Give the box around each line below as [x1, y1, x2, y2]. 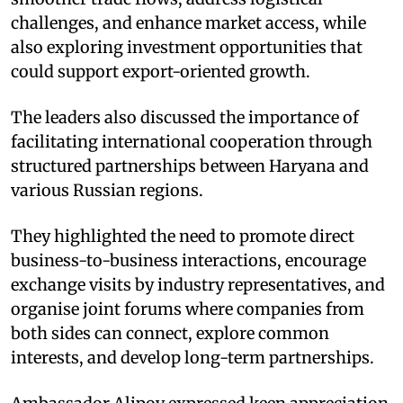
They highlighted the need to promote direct [11, 225, 354, 246]
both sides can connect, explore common [11, 322, 329, 344]
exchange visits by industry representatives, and [11, 273, 385, 295]
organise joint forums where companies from [11, 298, 364, 319]
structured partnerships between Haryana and [11, 155, 369, 176]
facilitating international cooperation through [11, 130, 372, 152]
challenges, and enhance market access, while [11, 12, 366, 33]
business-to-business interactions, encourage [11, 249, 366, 271]
